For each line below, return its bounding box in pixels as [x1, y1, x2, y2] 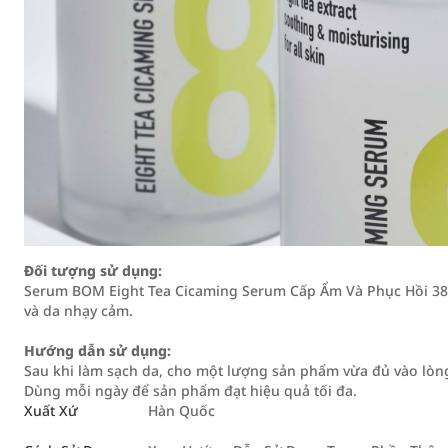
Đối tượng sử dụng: [24, 261, 162, 280]
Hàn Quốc [148, 401, 215, 420]
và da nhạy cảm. [24, 301, 133, 320]
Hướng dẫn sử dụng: [24, 341, 171, 360]
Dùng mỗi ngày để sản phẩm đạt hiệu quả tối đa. [24, 381, 357, 400]
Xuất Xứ [24, 401, 78, 420]
